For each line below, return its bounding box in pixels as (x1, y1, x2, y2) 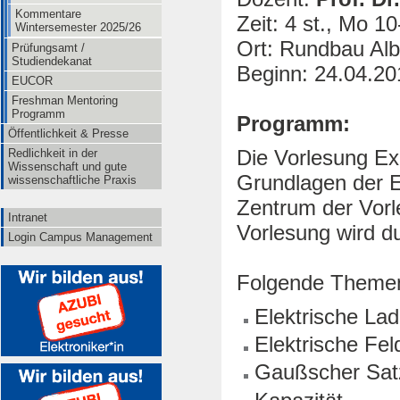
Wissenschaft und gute (8, 160, 127, 173)
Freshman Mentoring (12, 94, 118, 107)
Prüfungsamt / (12, 41, 85, 54)
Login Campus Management (8, 230, 153, 244)
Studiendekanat (12, 54, 92, 68)
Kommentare (15, 7, 81, 21)
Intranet (8, 211, 47, 224)
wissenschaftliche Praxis (8, 173, 137, 187)
